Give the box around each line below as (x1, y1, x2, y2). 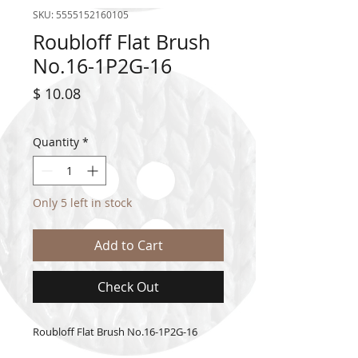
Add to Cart (93, 237, 163, 255)
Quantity (33, 134, 79, 150)
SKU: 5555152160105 (33, 8, 129, 22)
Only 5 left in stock (33, 195, 132, 211)
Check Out (97, 278, 159, 296)
